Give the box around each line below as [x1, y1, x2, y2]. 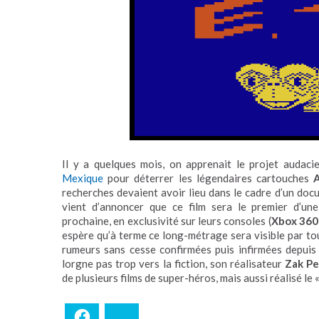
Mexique [62, 171, 103, 184]
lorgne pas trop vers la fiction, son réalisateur [62, 256, 286, 270]
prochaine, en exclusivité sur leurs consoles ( [62, 214, 271, 227]
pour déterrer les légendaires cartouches [103, 171, 313, 184]
